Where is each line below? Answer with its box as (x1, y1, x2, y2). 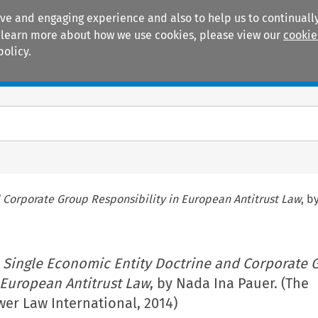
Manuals (31, 64, 77, 79)
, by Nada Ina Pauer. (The (149, 274, 309, 292)
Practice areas (122, 64, 198, 79)
